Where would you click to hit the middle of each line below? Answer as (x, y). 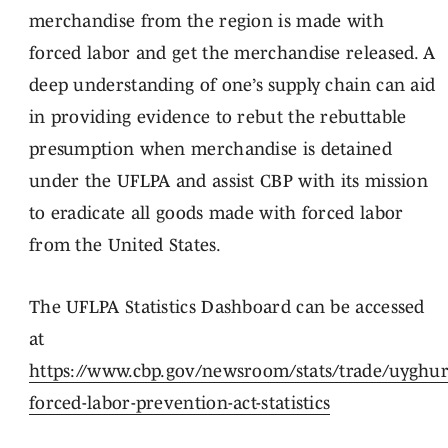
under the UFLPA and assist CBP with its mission (228, 180)
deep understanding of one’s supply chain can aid (232, 84)
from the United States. (124, 244)
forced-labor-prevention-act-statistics (179, 402)
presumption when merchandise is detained (210, 148)
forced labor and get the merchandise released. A (232, 52)
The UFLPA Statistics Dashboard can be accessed (226, 306)
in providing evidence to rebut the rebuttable (217, 116)
